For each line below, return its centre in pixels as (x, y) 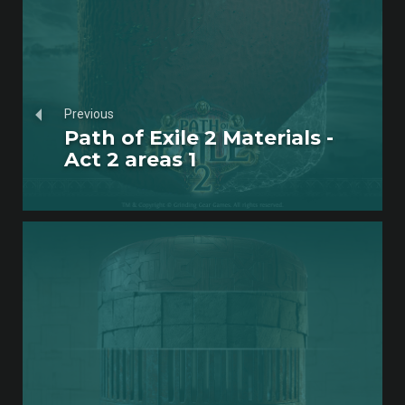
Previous (89, 113)
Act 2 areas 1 (130, 159)
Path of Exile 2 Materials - (199, 137)
